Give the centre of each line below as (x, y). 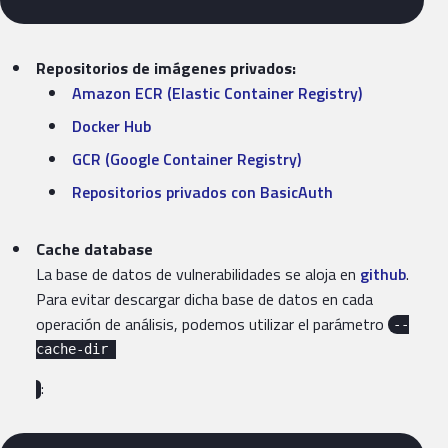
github (383, 273)
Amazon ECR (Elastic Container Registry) (217, 92)
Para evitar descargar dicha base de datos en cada (204, 298)
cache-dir (76, 349)
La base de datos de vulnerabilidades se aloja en (198, 273)
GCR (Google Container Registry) (186, 158)
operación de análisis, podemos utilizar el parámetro (212, 323)
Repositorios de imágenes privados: (166, 67)
